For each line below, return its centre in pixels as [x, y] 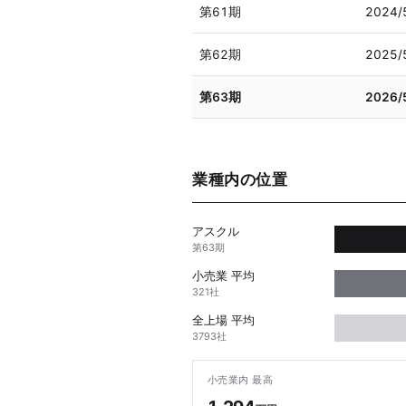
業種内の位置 [240, 180]
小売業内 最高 [241, 380]
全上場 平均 [223, 320]
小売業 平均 [223, 276]
